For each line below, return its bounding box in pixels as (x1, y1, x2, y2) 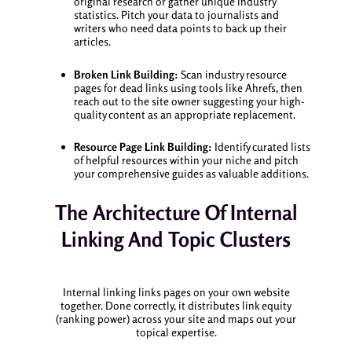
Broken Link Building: (73, 67, 178, 81)
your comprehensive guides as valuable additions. (73, 167, 309, 181)
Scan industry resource (178, 67, 287, 81)
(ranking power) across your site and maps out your (56, 312, 296, 326)
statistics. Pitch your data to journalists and (73, 8, 279, 22)
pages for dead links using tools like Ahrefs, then (73, 80, 302, 94)
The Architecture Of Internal (54, 200, 298, 225)
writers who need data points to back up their (73, 21, 287, 35)
